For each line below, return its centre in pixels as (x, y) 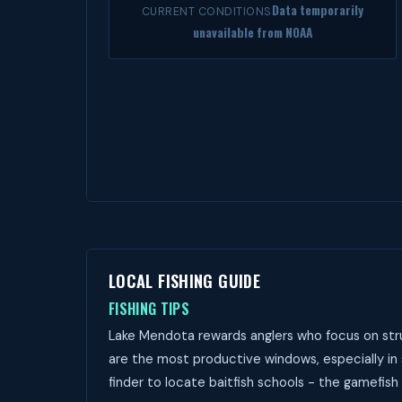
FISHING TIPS (149, 309)
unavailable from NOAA (252, 32)
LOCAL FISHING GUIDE (184, 280)
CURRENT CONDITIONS (206, 12)
